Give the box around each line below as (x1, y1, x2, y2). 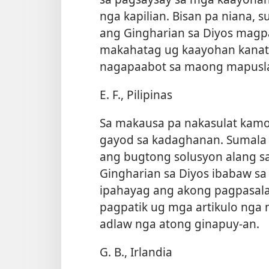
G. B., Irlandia (100, 244, 172, 261)
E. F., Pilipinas (100, 86, 172, 103)
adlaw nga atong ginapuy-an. (100, 216, 259, 232)
